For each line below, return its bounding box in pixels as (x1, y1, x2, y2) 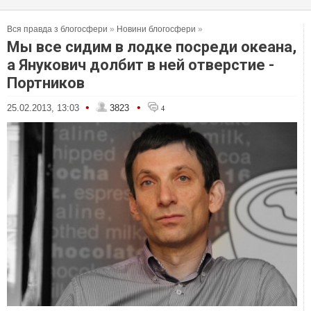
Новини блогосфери (117, 24, 196, 34)
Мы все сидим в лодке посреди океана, (7, 38, 296, 56)
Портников (7, 74, 85, 92)
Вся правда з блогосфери (7, 24, 108, 34)
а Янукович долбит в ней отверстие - (7, 56, 274, 74)
